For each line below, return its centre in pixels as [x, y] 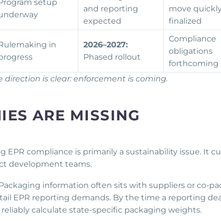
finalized [186, 21]
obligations [191, 51]
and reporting [111, 9]
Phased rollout [113, 57]
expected [103, 21]
